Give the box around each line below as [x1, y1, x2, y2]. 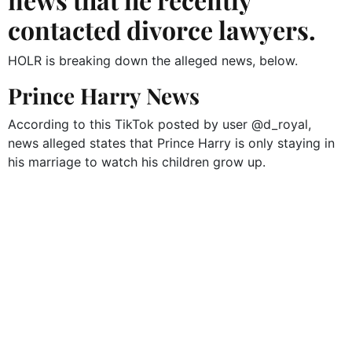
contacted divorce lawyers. [8, 13, 316, 47]
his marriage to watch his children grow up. [8, 154, 266, 170]
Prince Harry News [8, 81, 200, 111]
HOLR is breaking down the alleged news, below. [8, 53, 298, 69]
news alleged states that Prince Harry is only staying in [8, 135, 335, 152]
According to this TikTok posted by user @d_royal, [8, 116, 311, 133]
